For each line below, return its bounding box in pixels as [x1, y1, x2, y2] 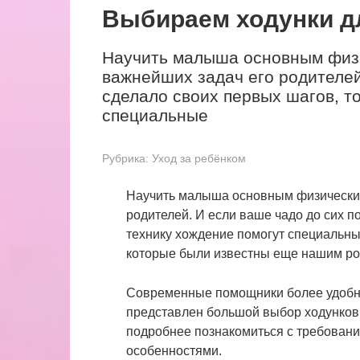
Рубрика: [102, 153, 149, 165]
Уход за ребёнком [152, 153, 246, 165]
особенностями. [126, 344, 222, 358]
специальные [102, 106, 208, 125]
